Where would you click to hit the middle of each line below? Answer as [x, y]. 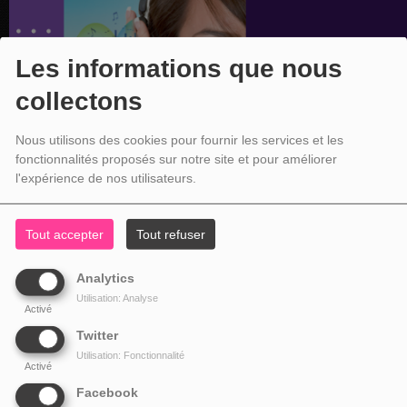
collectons [79, 101]
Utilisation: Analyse [117, 298]
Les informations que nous [179, 68]
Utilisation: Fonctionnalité [130, 355]
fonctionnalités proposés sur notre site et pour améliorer [176, 159]
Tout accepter [64, 235]
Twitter [97, 335]
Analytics [105, 278]
